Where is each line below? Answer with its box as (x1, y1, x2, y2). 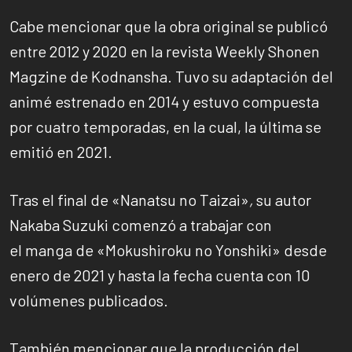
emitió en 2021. (9, 142, 112, 162)
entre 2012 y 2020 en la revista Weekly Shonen (9, 42, 320, 61)
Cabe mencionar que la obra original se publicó (9, 16, 328, 36)
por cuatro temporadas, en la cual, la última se (9, 117, 321, 137)
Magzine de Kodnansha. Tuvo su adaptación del (9, 67, 333, 86)
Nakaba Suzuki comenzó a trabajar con (9, 215, 272, 235)
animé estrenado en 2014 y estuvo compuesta (9, 92, 319, 112)
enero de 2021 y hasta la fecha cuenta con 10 (9, 266, 310, 285)
